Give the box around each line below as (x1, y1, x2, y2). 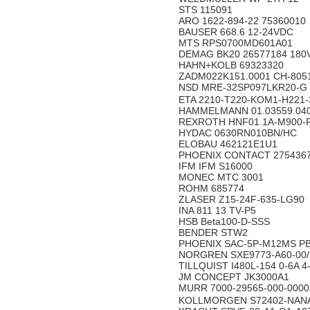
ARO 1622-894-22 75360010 (179, 15, 309, 26)
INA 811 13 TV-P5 (179, 205, 259, 216)
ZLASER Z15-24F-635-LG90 (179, 194, 307, 205)
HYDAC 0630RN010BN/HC (179, 127, 300, 138)
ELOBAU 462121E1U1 (179, 138, 280, 149)
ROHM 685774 (179, 183, 247, 194)
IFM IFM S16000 (179, 161, 255, 172)
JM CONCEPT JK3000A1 (179, 271, 292, 282)
